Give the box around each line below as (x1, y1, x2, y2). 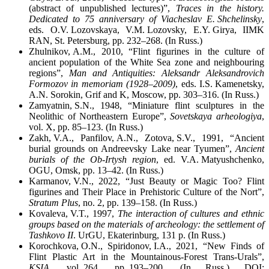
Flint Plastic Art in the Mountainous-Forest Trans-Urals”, (29, 252, 264, 262)
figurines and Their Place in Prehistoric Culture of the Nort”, (29, 187, 264, 198)
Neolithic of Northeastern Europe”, (29, 111, 171, 122)
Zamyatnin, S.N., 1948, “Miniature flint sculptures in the (29, 100, 264, 111)
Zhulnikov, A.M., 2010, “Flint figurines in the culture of (29, 46, 264, 57)
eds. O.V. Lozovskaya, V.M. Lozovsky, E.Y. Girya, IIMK (29, 25, 264, 35)
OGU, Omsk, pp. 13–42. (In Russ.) (29, 165, 163, 176)
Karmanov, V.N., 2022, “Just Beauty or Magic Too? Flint (29, 176, 264, 187)
